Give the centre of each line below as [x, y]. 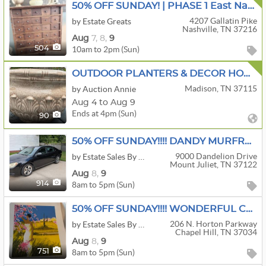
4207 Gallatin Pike [223, 21]
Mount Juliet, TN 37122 [213, 164]
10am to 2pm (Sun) [106, 49]
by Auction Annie [104, 89]
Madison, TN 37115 [221, 88]
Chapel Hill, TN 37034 [216, 232]
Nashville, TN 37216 [219, 29]
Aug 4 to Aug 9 [104, 102]
